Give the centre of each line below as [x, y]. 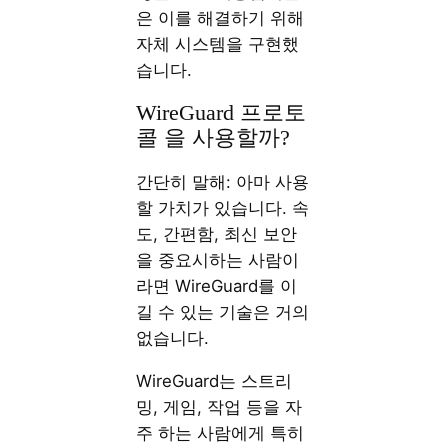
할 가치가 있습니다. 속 [223, 208]
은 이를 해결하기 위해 [220, 18]
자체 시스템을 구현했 [218, 44]
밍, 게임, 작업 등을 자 [219, 406]
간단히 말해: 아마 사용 [223, 182]
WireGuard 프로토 [221, 113]
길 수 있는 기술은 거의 [223, 312]
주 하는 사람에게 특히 [220, 432]
